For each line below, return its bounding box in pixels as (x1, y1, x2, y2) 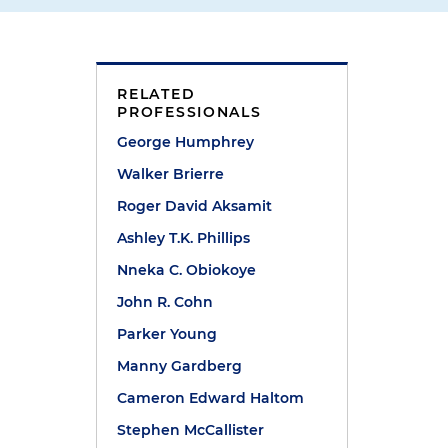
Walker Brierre (117, 165, 225, 183)
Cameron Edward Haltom (117, 389, 305, 407)
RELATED (117, 85, 196, 103)
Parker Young (117, 325, 218, 343)
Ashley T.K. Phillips (117, 229, 251, 247)
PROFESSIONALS (117, 103, 262, 121)
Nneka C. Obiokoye (117, 261, 257, 279)
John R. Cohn (117, 293, 214, 311)
